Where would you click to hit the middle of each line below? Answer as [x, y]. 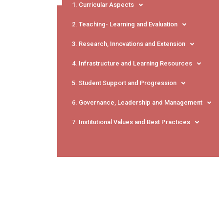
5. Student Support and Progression [124, 83]
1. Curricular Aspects [103, 5]
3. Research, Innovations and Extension [129, 44]
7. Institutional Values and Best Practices [131, 122]
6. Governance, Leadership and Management [137, 103]
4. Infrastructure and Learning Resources [132, 64]
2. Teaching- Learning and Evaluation [125, 24]
